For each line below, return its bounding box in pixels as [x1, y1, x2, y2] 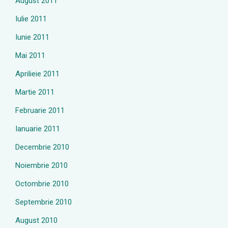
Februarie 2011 [15, 106, 65, 115]
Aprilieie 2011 [15, 69, 60, 78]
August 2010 [15, 216, 58, 225]
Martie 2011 [15, 88, 54, 97]
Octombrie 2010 [15, 179, 69, 188]
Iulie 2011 [15, 14, 47, 23]
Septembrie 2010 [15, 197, 72, 207]
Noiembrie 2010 [15, 161, 68, 170]
